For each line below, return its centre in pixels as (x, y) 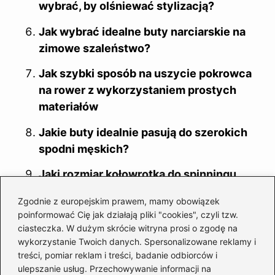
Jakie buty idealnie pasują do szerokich (143, 132)
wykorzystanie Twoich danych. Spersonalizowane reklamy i (137, 241)
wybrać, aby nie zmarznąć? (111, 249)
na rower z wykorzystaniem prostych (137, 90)
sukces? (61, 207)
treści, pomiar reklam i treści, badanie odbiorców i (118, 255)
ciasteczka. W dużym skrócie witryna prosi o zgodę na (128, 228)
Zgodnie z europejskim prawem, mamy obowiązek (119, 201)
